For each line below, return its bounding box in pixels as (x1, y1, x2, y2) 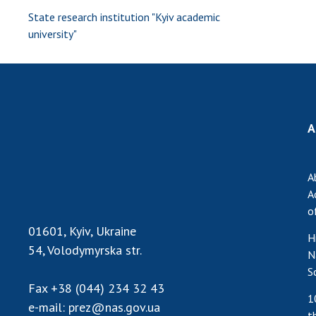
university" (28, 27, 77, 41)
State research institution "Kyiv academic (28, 10, 220, 24)
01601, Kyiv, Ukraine (28, 222, 136, 239)
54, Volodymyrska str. (28, 241, 142, 258)
